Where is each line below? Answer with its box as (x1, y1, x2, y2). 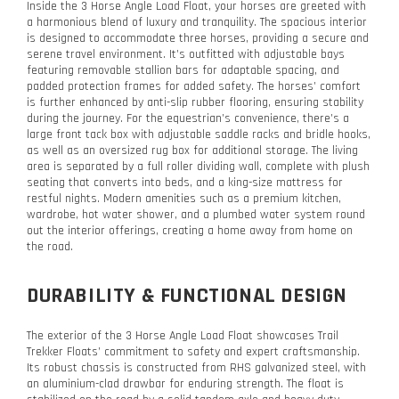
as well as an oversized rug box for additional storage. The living (27, 142, 358, 159)
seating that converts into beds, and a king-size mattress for (27, 174, 343, 191)
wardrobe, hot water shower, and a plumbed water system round (27, 206, 365, 223)
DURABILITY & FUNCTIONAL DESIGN (27, 281, 347, 309)
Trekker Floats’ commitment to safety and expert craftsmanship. (27, 343, 360, 360)
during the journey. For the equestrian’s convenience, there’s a (27, 110, 349, 126)
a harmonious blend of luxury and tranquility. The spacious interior (27, 13, 367, 30)
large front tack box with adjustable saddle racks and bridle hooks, (27, 126, 370, 142)
